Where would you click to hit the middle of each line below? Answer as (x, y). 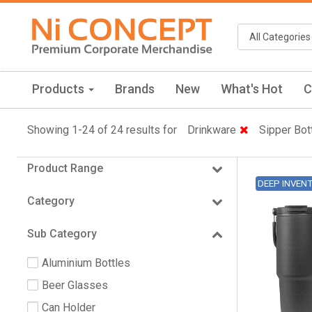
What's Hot (252, 88)
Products (60, 88)
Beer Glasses (75, 285)
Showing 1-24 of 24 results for (102, 130)
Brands (135, 88)
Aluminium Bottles (86, 263)
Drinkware (212, 130)
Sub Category (62, 233)
